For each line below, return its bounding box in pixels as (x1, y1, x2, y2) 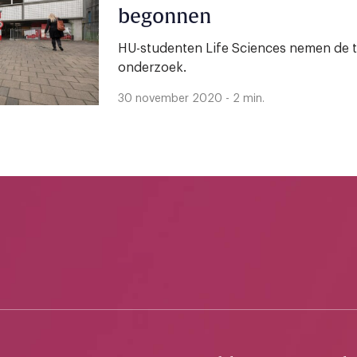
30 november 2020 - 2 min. (118, 93, 265, 104)
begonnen (118, 5, 211, 29)
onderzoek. (118, 61, 186, 74)
